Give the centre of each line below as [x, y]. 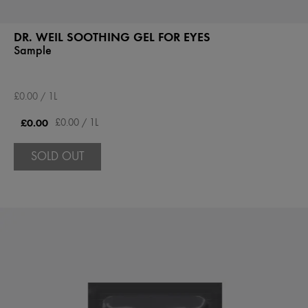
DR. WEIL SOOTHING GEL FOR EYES [112, 36]
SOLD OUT [57, 156]
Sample [33, 50]
